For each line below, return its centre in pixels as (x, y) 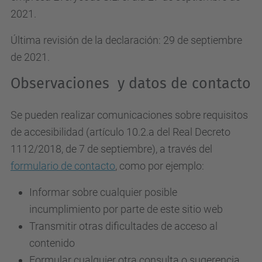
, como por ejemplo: (160, 166)
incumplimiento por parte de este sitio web (126, 209)
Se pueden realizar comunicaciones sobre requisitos (129, 115)
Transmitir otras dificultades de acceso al (123, 226)
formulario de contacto (63, 166)
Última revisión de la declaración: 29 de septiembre (126, 40)
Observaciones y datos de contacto (131, 84)
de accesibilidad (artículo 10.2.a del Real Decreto (120, 132)
